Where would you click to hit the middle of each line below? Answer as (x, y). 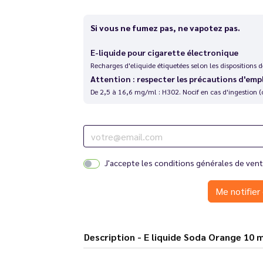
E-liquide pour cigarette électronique (164, 52)
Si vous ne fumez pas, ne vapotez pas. (165, 28)
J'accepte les (129, 163)
